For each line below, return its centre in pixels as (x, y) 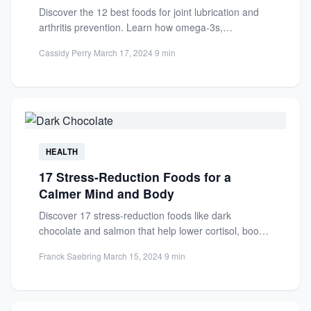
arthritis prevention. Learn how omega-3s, (131, 27)
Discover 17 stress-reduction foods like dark (135, 215)
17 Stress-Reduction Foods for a (135, 177)
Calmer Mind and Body (107, 193)
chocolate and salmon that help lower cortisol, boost (153, 230)
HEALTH (62, 151)
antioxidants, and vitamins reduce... (117, 42)
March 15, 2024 (133, 256)
